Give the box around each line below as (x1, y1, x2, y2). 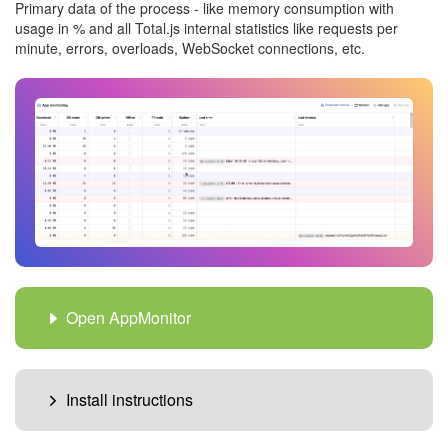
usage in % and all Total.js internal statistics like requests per (15, 18, 398, 38)
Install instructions (66, 387, 193, 411)
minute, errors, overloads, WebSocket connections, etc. (15, 38, 365, 58)
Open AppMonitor (66, 305, 191, 329)
